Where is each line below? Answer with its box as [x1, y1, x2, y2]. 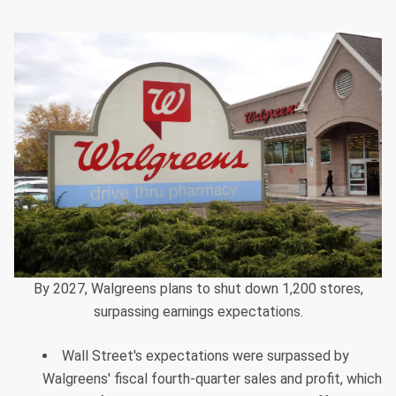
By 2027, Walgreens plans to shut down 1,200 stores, [33, 280, 363, 298]
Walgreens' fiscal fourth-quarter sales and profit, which [42, 370, 382, 388]
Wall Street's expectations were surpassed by [62, 347, 349, 365]
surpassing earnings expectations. [93, 303, 303, 321]
